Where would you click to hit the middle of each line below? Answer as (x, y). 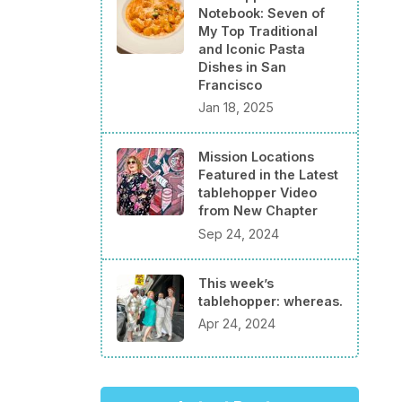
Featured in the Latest (268, 175)
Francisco (230, 84)
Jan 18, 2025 (236, 108)
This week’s (236, 283)
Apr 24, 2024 (237, 324)
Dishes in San (242, 66)
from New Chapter (258, 211)
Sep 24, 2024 (239, 233)
